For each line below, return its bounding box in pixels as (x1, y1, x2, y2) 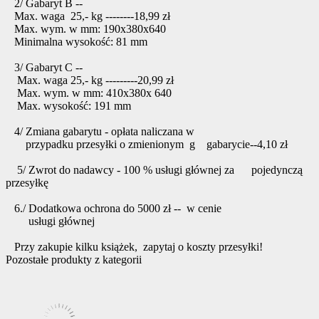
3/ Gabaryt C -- (6, 61, 83, 74)
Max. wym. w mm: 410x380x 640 (6, 87, 172, 100)
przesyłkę (6, 177, 48, 189)
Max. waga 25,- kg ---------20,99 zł (6, 74, 174, 87)
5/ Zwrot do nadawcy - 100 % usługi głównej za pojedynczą (6, 164, 303, 177)
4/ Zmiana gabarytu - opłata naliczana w (6, 125, 194, 138)
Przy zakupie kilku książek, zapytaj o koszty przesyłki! (6, 241, 263, 253)
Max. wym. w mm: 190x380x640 (6, 23, 166, 36)
